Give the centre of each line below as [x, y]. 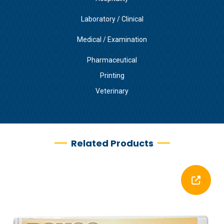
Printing [112, 75]
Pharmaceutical [112, 60]
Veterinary [112, 91]
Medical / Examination [112, 39]
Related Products [112, 143]
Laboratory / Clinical [112, 19]
